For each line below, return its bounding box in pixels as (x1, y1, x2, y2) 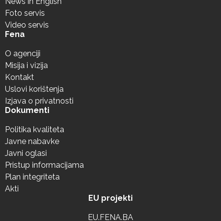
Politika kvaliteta (5, 125, 64, 135)
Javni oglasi (5, 148, 47, 158)
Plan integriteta (5, 172, 60, 182)
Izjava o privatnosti (5, 96, 74, 106)
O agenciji (5, 49, 40, 59)
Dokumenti (5, 106, 49, 115)
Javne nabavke (5, 137, 59, 147)
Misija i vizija (5, 61, 48, 71)
